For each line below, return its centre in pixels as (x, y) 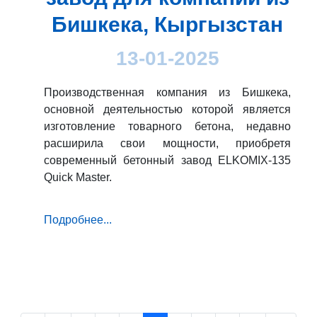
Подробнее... (78, 219)
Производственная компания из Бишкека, (167, 92)
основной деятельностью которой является (167, 109)
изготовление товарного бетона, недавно (167, 126)
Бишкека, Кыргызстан (167, 24)
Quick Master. (78, 177)
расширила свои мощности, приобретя (167, 143)
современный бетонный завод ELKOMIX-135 (167, 160)
